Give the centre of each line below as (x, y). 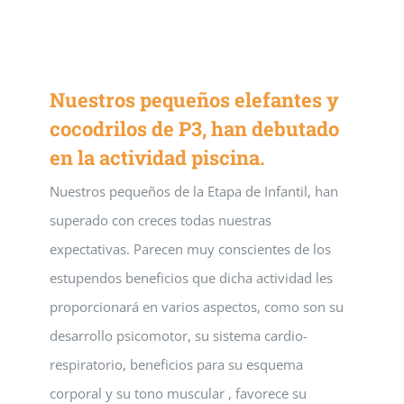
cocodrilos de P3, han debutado (194, 129)
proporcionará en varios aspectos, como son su (197, 307)
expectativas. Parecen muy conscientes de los (190, 249)
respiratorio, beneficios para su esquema (176, 364)
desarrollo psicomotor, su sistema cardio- (179, 335)
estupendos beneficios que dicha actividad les (191, 278)
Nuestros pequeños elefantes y (194, 100)
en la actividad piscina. (157, 157)
